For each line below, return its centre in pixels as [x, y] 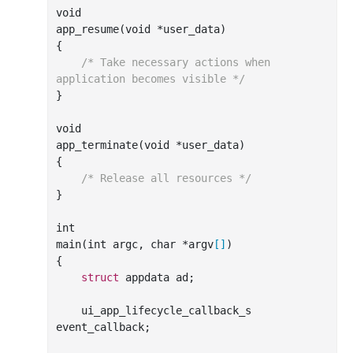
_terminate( [110, 145]
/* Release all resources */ [166, 178]
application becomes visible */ [150, 78]
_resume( [100, 29]
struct [100, 277]
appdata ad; [157, 277]
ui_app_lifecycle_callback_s [69, 310]
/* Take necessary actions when [176, 62]
